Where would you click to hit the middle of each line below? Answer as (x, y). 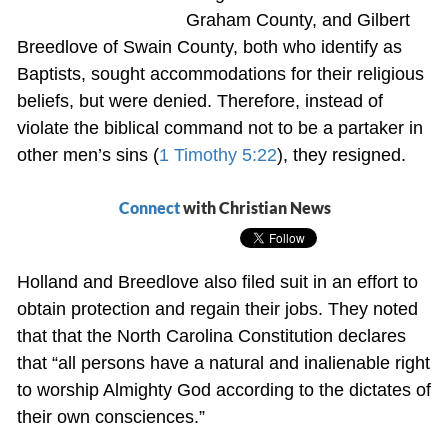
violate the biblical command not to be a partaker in (219, 127)
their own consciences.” (110, 416)
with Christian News (255, 207)
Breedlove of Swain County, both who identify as (209, 46)
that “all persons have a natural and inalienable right (223, 362)
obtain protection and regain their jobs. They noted (217, 308)
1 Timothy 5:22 (217, 154)
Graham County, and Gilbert (297, 19)
